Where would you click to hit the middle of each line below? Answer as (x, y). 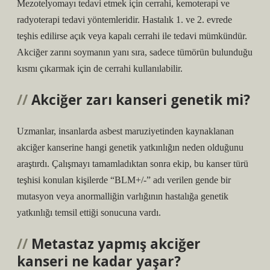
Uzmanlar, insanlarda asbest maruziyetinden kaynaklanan (125, 131)
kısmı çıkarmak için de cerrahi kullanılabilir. (100, 68)
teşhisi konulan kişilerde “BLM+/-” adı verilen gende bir (124, 180)
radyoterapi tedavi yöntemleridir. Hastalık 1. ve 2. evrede (124, 20)
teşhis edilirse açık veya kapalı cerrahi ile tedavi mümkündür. (132, 36)
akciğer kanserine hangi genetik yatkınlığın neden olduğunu (130, 147)
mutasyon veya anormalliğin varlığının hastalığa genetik (123, 196)
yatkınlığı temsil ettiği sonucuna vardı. (89, 212)
